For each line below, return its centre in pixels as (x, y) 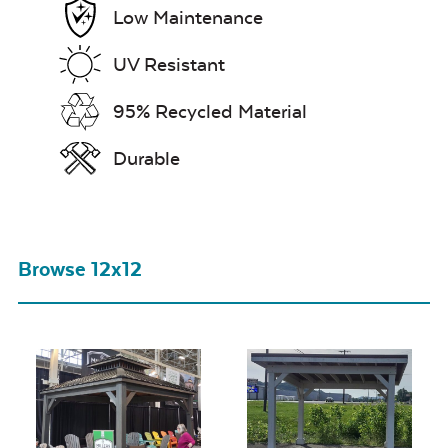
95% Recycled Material (210, 112)
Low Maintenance (188, 18)
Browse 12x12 (80, 269)
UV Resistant (169, 65)
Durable (146, 159)
